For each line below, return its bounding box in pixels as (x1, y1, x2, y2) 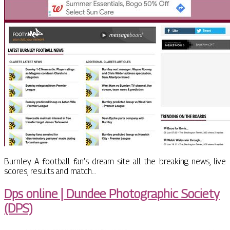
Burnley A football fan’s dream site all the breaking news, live (4, 157, 226, 167)
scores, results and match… (4, 166, 96, 177)
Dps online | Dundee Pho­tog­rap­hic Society (4, 186, 220, 201)
